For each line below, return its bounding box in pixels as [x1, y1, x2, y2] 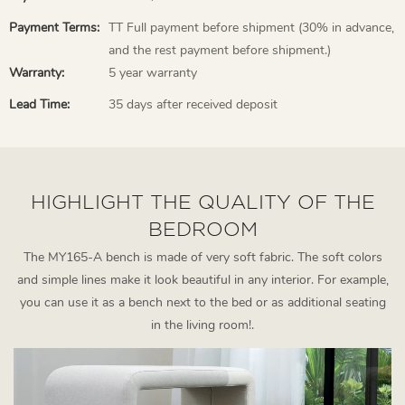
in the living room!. [151, 316, 254, 334]
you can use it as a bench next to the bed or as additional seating [19, 293, 386, 311]
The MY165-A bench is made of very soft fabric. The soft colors [23, 248, 382, 266]
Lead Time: [9, 95, 70, 113]
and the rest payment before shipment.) [108, 41, 331, 59]
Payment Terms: [9, 18, 99, 36]
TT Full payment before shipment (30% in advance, [108, 18, 394, 36]
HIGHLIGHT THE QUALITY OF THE [30, 190, 375, 212]
